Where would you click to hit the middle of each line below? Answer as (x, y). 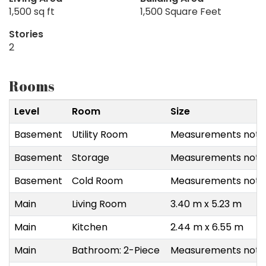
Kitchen (90, 227)
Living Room (99, 204)
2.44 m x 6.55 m (207, 227)
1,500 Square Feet (181, 12)
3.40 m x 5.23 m (206, 204)
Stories (26, 34)
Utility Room (100, 135)
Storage (91, 158)
